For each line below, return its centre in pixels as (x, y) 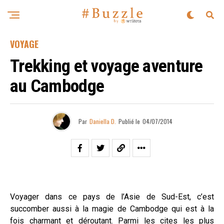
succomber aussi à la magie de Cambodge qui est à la (112, 209)
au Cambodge (57, 86)
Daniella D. (103, 121)
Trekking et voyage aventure (106, 66)
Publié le (129, 121)
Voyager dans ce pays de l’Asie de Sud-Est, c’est (112, 197)
